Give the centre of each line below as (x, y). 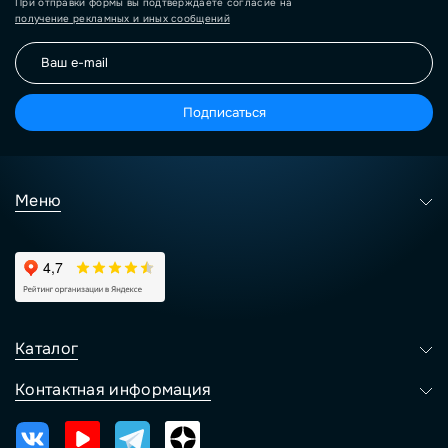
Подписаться (224, 112)
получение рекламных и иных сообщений (122, 18)
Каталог (47, 348)
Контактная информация (113, 389)
